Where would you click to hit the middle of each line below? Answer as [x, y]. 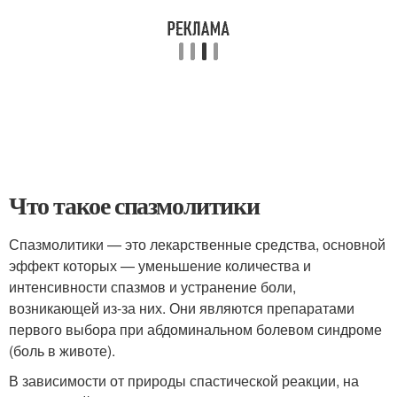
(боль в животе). [62, 350]
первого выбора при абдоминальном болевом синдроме [195, 329]
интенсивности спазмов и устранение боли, [152, 287]
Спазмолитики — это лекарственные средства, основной [197, 244]
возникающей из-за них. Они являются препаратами [182, 308]
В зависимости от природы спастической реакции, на [184, 381]
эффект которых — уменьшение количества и [160, 265]
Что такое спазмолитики [134, 205]
